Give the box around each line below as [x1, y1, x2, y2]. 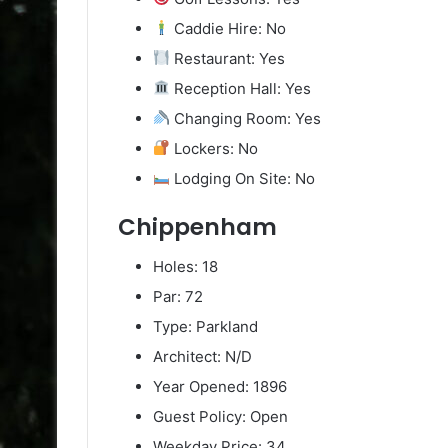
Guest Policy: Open [153, 407, 288, 427]
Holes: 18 [153, 257, 218, 277]
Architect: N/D [153, 347, 252, 367]
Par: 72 [153, 287, 203, 307]
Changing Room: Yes [170, 108, 322, 128]
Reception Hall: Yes [170, 78, 312, 98]
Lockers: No [170, 138, 259, 158]
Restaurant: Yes [170, 48, 286, 68]
